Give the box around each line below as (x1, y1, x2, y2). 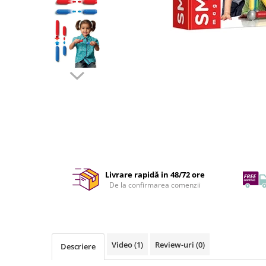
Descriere (61, 240, 96, 252)
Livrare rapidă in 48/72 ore (104, 169, 205, 180)
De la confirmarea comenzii (109, 179, 201, 190)
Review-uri (155, 239, 196, 250)
